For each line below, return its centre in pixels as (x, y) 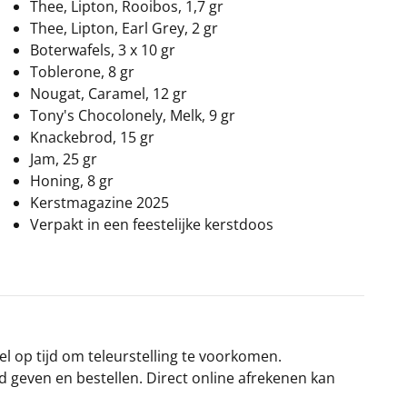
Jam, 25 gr (64, 159)
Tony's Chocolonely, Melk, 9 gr (133, 115)
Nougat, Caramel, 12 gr (109, 93)
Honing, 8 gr (72, 180)
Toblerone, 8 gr (82, 71)
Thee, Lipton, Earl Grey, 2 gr (124, 28)
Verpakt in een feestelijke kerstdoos (152, 224)
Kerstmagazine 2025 (99, 202)
